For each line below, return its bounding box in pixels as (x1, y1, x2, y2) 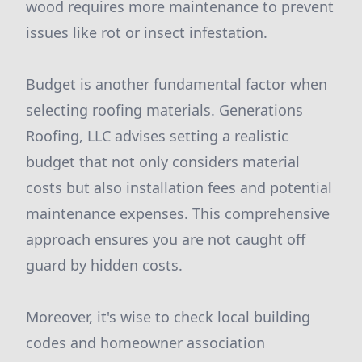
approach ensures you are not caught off (26, 229, 305, 249)
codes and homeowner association (26, 333, 265, 352)
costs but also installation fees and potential (26, 178, 332, 197)
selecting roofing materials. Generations (26, 100, 303, 120)
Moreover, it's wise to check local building (26, 307, 310, 326)
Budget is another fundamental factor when (26, 74, 327, 94)
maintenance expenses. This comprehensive (26, 204, 330, 223)
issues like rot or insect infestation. (26, 23, 267, 42)
